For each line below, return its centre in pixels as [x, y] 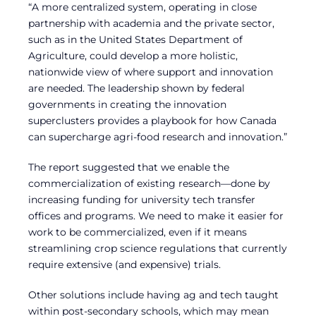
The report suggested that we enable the [129, 168]
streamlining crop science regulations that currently [158, 249]
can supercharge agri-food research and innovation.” [158, 137]
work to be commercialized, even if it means [138, 232]
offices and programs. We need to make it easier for [156, 216]
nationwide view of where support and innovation [151, 72]
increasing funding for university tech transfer [142, 200]
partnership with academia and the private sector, [151, 24]
